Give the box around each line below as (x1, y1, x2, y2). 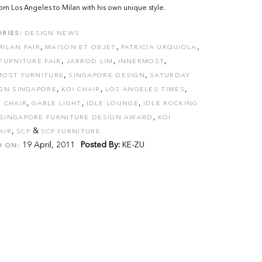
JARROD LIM (65, 58, 113, 65)
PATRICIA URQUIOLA (120, 44, 197, 51)
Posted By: (80, 141, 120, 149)
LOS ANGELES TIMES (105, 87, 185, 93)
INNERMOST (118, 58, 165, 65)
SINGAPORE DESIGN (68, 73, 146, 79)
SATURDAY (150, 73, 191, 79)
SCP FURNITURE (40, 129, 101, 135)
